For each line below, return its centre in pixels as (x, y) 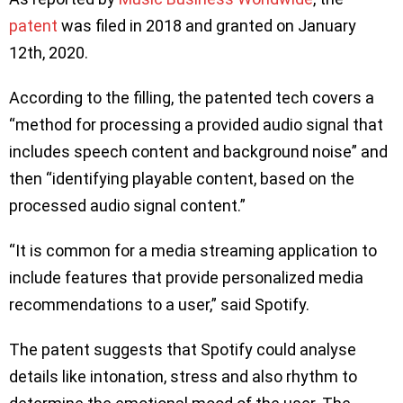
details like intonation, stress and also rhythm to (183, 377)
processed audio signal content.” (127, 206)
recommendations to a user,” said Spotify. (161, 305)
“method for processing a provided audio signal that (196, 125)
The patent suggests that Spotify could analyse (183, 350)
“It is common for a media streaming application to (193, 251)
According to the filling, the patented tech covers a (192, 98)
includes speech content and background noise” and (198, 152)
